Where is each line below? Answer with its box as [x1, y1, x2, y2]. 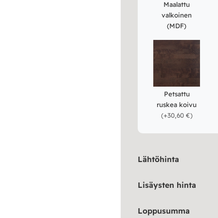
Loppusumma [138, 206, 190, 216]
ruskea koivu [157, 101, 197, 109]
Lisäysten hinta [138, 180, 197, 190]
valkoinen [162, 11, 192, 19]
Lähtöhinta [138, 154, 180, 164]
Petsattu [163, 90, 190, 98]
